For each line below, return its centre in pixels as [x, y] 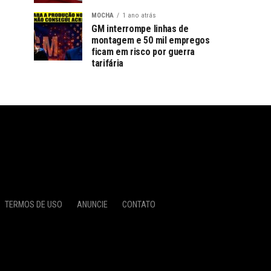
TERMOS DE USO [33, 205]
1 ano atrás [139, 15]
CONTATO [139, 205]
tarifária [108, 63]
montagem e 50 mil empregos [151, 40]
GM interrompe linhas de [140, 29]
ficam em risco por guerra [143, 52]
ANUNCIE [92, 205]
